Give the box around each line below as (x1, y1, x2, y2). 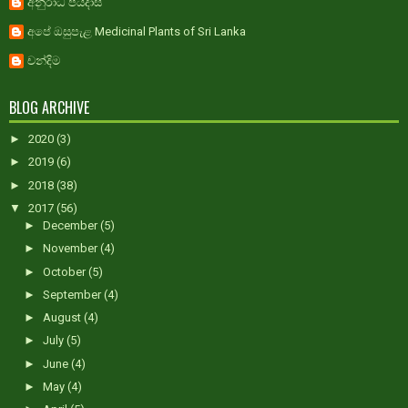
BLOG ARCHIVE (9, 97, 89, 119)
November (42, 241, 100, 256)
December (42, 219, 100, 233)
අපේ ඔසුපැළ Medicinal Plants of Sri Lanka (27, 25, 246, 39)
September (42, 287, 104, 301)
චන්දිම (27, 54, 60, 68)
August (42, 311, 84, 325)
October (42, 264, 88, 279)
